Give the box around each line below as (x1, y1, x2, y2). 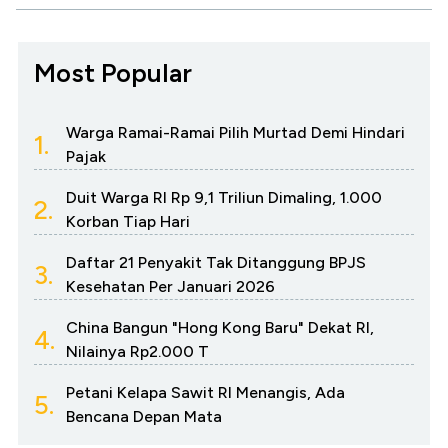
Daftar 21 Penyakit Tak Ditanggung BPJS (66, 253, 366, 273)
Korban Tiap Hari (66, 212, 190, 232)
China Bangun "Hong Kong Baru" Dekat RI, (66, 318, 374, 338)
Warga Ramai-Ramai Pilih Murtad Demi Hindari (66, 123, 405, 143)
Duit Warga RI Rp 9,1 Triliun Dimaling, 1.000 (66, 188, 382, 208)
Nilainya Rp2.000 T (66, 342, 209, 362)
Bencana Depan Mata (66, 407, 222, 427)
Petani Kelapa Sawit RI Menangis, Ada (66, 383, 345, 403)
